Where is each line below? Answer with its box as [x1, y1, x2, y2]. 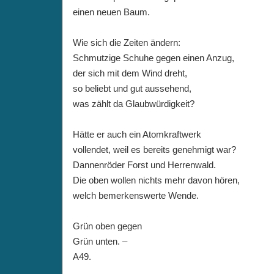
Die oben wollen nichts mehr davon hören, [73, 175, 240, 185]
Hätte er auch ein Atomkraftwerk [73, 129, 201, 139]
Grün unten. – [73, 236, 127, 246]
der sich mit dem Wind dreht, [73, 68, 187, 78]
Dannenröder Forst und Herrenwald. [73, 160, 216, 170]
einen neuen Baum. [73, 7, 150, 17]
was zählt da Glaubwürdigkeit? [73, 98, 194, 109]
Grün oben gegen [73, 221, 142, 231]
